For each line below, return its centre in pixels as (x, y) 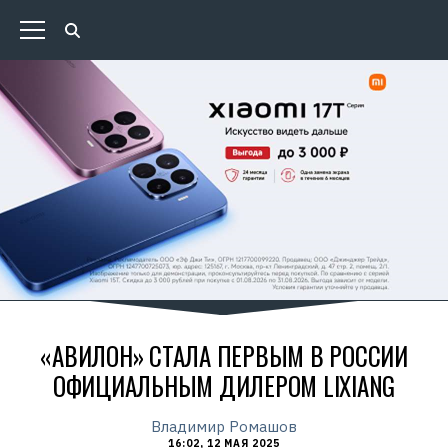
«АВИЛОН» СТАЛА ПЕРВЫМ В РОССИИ (224, 355)
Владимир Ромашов (224, 426)
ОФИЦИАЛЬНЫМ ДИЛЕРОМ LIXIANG (224, 385)
